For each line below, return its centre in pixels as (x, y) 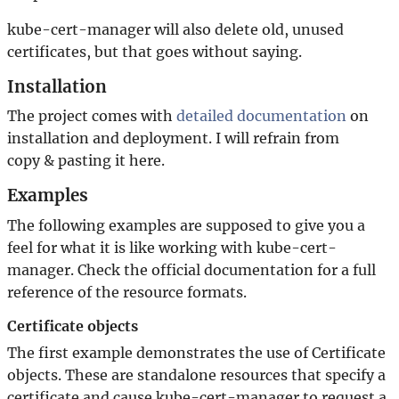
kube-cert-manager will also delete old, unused (175, 29)
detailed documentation (261, 116)
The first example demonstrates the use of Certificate (196, 352)
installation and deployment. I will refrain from (173, 138)
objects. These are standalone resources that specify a (196, 375)
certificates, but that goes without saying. (155, 51)
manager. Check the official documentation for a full (191, 269)
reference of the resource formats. (127, 292)
